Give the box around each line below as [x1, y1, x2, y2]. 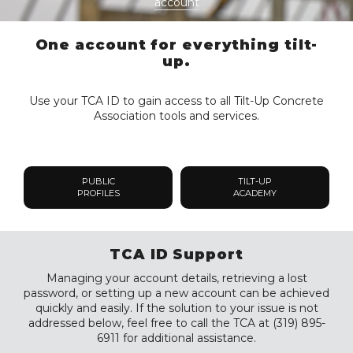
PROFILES [76, 188, 120, 199]
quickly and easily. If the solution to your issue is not [35, 301, 318, 315]
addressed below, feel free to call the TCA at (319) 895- [28, 316, 325, 330]
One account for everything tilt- [35, 36, 318, 54]
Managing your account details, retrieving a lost [46, 271, 307, 285]
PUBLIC [81, 176, 115, 187]
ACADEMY [233, 188, 277, 199]
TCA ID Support [110, 246, 243, 263]
